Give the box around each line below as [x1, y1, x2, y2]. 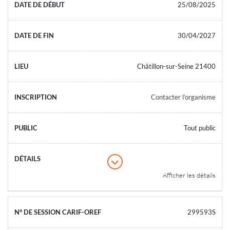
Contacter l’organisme [151, 92, 216, 101]
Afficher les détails [163, 170, 216, 179]
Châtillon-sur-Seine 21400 [137, 62, 216, 70]
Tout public [184, 123, 216, 132]
